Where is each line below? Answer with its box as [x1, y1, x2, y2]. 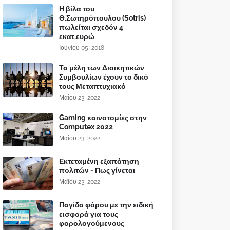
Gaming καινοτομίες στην [59, 113, 147, 122]
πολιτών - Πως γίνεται [59, 166, 135, 175]
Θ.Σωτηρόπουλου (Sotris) [59, 13, 146, 22]
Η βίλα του [59, 4, 94, 13]
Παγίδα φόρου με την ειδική [59, 200, 154, 209]
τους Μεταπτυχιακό [59, 82, 126, 90]
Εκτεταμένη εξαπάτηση [59, 157, 139, 165]
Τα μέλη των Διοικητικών [59, 63, 144, 72]
